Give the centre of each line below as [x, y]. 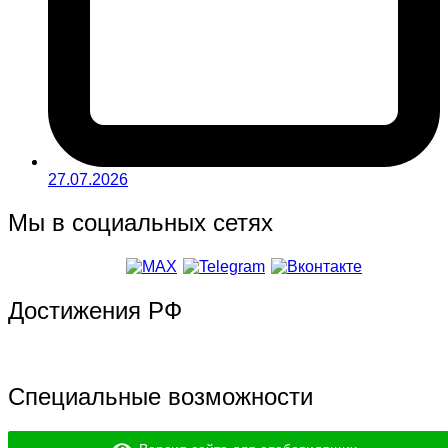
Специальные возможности [160, 396]
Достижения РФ [95, 311]
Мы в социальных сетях [140, 223]
